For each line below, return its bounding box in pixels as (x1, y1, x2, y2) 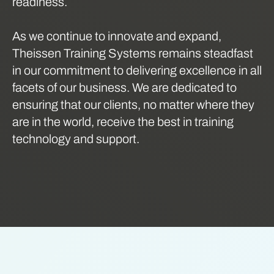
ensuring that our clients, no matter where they (12, 97, 254, 111)
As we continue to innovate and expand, (12, 29, 221, 43)
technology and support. (12, 131, 139, 146)
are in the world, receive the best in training (12, 114, 234, 128)
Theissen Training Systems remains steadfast (12, 46, 253, 60)
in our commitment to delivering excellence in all (12, 63, 262, 77)
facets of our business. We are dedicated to (12, 80, 237, 94)
